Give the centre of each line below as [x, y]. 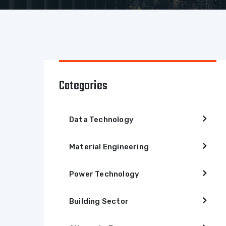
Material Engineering [109, 147]
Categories [83, 86]
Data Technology [101, 120]
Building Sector [99, 201]
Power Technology [104, 174]
